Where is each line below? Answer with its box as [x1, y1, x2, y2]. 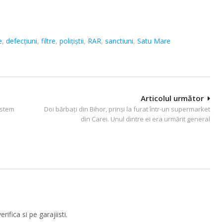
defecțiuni [6, 36, 37, 46]
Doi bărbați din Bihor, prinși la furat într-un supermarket [44, 104, 210, 113]
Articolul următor [141, 93, 204, 103]
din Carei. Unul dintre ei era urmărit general [81, 114, 210, 123]
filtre [41, 36, 55, 46]
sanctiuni [105, 36, 133, 46]
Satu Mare [137, 36, 170, 46]
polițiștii [59, 36, 84, 46]
